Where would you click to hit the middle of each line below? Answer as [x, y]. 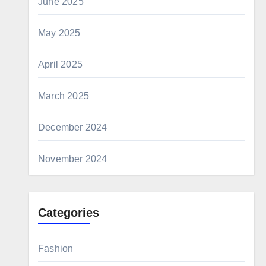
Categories [69, 213]
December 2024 [73, 127]
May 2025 [59, 33]
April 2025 [60, 64]
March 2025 [64, 96]
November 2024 [73, 159]
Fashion [56, 248]
